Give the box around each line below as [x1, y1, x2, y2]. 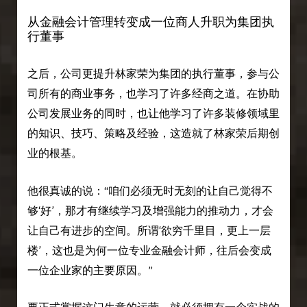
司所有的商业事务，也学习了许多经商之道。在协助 [27, 86, 280, 100]
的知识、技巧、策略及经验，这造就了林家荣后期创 [27, 126, 280, 140]
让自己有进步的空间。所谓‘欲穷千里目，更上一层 [27, 223, 271, 237]
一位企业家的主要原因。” [27, 263, 153, 277]
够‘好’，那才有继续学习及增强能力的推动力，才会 [27, 204, 273, 217]
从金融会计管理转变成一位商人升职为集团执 [27, 14, 274, 29]
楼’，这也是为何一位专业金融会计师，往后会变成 [27, 243, 271, 257]
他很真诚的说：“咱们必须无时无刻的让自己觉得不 [27, 184, 273, 197]
